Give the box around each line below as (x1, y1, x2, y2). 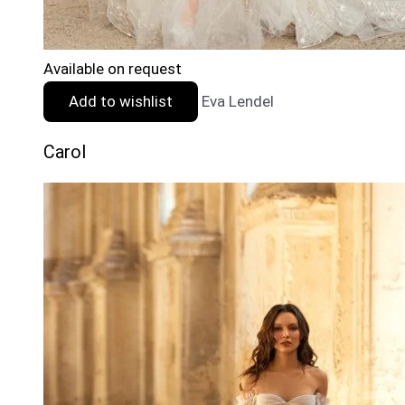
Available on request (43, 59, 182, 78)
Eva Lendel (202, 91, 274, 110)
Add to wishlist (69, 91, 173, 110)
